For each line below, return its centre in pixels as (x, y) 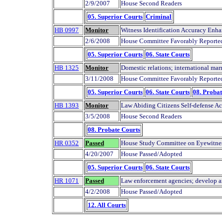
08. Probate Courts (114, 130)
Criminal (159, 17)
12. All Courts (107, 205)
